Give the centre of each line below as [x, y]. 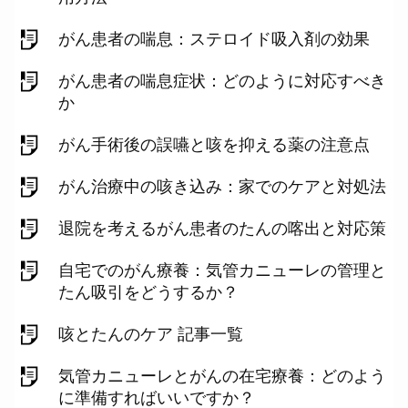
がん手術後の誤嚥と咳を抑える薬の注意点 [214, 145]
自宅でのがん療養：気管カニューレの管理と [222, 270]
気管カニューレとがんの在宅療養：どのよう [222, 376]
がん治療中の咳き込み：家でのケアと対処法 [222, 187]
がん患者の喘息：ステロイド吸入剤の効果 [214, 39]
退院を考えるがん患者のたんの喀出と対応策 [222, 229]
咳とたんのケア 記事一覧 [151, 334]
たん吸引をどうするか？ [148, 292]
